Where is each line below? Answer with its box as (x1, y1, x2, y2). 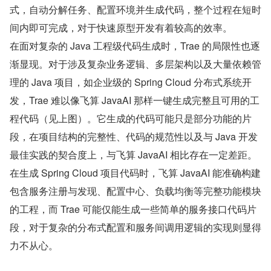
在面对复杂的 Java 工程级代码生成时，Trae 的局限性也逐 (10, 39, 260, 53)
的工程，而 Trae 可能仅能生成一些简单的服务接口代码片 (10, 202, 256, 217)
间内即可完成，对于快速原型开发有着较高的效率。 (10, 21, 232, 35)
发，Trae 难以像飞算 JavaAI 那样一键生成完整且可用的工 (10, 93, 260, 108)
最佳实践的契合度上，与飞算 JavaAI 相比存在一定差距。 (10, 148, 257, 162)
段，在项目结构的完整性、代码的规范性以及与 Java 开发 (10, 129, 258, 144)
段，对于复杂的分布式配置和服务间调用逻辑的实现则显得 (10, 220, 261, 235)
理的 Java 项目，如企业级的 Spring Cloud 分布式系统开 (10, 75, 252, 90)
